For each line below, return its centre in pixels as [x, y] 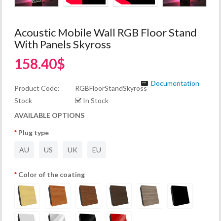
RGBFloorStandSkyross [111, 88]
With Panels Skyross [63, 44]
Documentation [175, 83]
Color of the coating [52, 175]
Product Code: [37, 88]
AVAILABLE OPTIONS [49, 115]
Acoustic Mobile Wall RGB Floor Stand [106, 33]
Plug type [34, 133]
